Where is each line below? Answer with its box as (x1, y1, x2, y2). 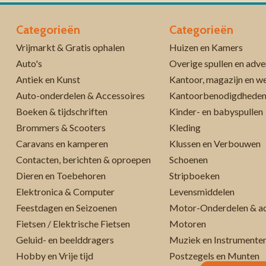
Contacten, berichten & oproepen (15, 154, 151, 166)
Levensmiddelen (169, 186, 235, 198)
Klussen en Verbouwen (169, 138, 261, 150)
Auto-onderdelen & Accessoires (15, 90, 145, 102)
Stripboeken (169, 170, 220, 182)
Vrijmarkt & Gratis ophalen (15, 42, 125, 53)
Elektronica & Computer (15, 186, 115, 198)
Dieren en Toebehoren (15, 170, 106, 182)
